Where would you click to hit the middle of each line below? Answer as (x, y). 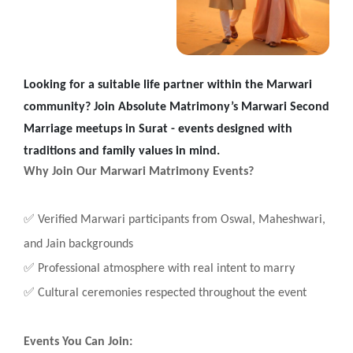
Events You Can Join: (78, 342)
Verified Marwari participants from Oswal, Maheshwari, (180, 219)
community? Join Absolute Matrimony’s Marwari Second (176, 107)
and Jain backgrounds (78, 244)
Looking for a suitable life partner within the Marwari (168, 85)
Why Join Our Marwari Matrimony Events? (139, 171)
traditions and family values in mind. (122, 151)
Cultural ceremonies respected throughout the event (171, 293)
